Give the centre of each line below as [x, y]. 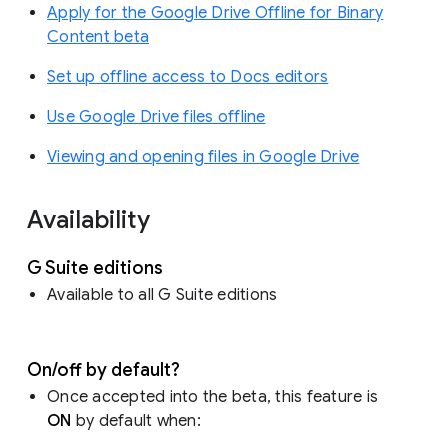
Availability [91, 219]
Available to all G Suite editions [164, 294]
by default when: [138, 420]
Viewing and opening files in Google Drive [203, 156]
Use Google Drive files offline [156, 116]
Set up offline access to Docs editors [188, 76]
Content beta [98, 36]
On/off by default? [105, 369]
